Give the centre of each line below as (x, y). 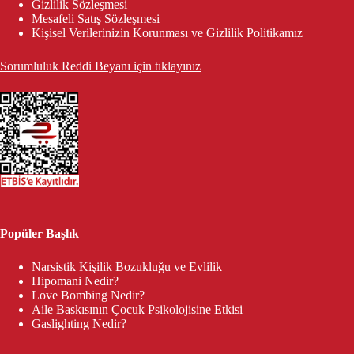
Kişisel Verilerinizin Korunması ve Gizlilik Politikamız (167, 33)
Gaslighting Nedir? (79, 324)
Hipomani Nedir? (75, 281)
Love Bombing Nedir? (88, 296)
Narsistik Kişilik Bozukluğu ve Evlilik (127, 267)
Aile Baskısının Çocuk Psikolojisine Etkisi (137, 310)
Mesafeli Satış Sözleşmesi (96, 19)
